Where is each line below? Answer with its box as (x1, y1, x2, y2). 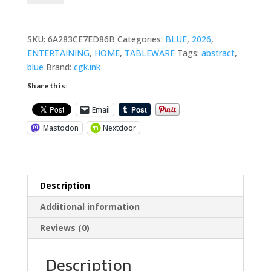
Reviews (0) (39, 222, 90, 234)
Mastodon (42, 122, 79, 133)
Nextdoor (102, 122, 136, 133)
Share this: (27, 80, 68, 91)
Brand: (45, 61, 74, 73)
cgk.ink (73, 61, 100, 73)
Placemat (26, 13, 64, 25)
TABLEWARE (124, 47, 175, 59)
